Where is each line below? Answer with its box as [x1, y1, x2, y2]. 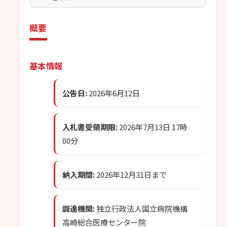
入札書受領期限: [62, 122, 118, 133]
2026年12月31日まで [95, 169, 167, 180]
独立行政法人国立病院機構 [95, 203, 187, 214]
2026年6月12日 [87, 88, 140, 99]
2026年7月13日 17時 [118, 122, 187, 133]
